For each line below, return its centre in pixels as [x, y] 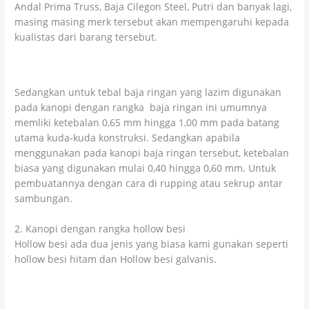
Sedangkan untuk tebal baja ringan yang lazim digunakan [148, 92]
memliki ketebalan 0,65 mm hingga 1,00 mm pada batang [147, 122]
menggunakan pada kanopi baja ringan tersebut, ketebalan [152, 152]
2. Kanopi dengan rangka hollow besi [100, 228]
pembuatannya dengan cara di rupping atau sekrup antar [149, 183]
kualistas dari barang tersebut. [86, 37]
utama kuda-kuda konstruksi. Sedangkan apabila [128, 137]
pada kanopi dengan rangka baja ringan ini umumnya [141, 107]
